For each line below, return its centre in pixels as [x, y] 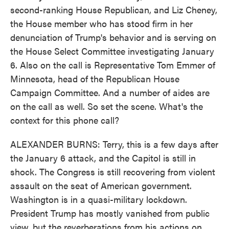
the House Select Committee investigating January [112, 51]
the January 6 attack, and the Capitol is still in [103, 158]
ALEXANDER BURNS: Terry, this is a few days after [114, 144]
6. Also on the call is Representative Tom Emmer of [113, 65]
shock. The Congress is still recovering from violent [113, 171]
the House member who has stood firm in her [101, 23]
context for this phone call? [65, 120]
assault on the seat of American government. [101, 185]
